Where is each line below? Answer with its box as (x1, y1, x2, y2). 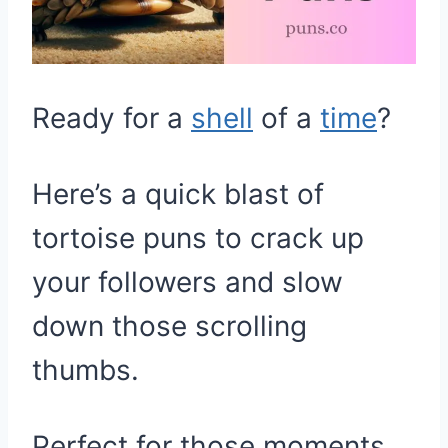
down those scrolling (32, 309, 307, 343)
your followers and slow (32, 265, 343, 299)
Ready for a (32, 101, 191, 135)
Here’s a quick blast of (32, 177, 324, 211)
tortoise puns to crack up (32, 221, 364, 255)
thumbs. (32, 353, 139, 387)
